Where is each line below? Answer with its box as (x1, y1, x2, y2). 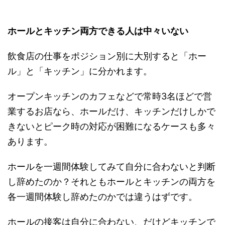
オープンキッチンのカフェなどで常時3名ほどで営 (8, 91, 212, 102)
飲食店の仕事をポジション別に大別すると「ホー (8, 51, 206, 62)
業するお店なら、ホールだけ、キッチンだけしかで (8, 106, 215, 117)
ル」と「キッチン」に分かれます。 (8, 66, 152, 77)
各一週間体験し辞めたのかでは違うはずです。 (8, 191, 197, 202)
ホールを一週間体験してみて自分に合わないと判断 (8, 161, 215, 172)
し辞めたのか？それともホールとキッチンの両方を (8, 176, 215, 187)
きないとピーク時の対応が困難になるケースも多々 (8, 121, 215, 132)
